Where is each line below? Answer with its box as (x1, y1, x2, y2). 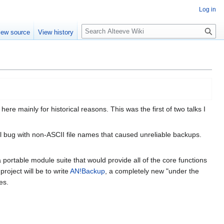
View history (38, 28, 74, 36)
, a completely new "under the (105, 167, 199, 175)
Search (81, 19, 114, 31)
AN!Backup (70, 167, 105, 175)
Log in (199, 6, 216, 13)
